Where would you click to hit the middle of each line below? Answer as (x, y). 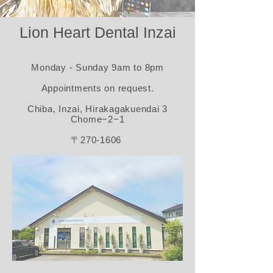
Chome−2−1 (97, 119)
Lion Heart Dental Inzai (97, 32)
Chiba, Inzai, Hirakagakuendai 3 (97, 109)
